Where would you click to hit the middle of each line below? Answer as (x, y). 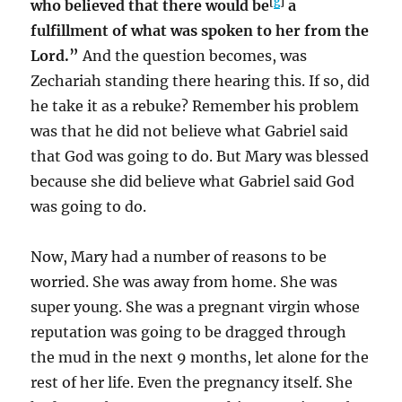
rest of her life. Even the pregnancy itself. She (192, 382)
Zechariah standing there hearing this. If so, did (201, 80)
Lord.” (57, 55)
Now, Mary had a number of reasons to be (179, 256)
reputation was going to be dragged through (189, 332)
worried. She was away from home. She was (184, 281)
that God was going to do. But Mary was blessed (200, 156)
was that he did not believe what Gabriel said (190, 131)
